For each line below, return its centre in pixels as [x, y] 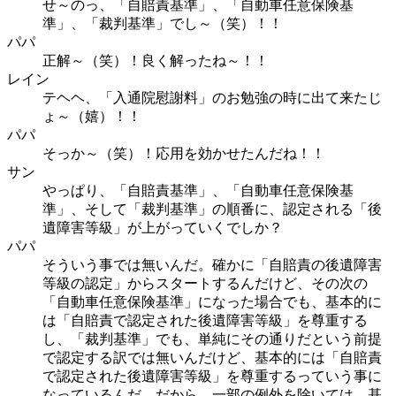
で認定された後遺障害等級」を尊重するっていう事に [212, 376]
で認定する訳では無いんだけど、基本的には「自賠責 [212, 357]
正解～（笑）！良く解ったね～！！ [156, 60]
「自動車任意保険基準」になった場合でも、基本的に [212, 301]
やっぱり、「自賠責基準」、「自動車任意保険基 [198, 190]
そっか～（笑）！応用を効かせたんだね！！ [184, 153]
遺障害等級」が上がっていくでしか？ [163, 227]
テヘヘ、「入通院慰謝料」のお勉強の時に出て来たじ [212, 97]
